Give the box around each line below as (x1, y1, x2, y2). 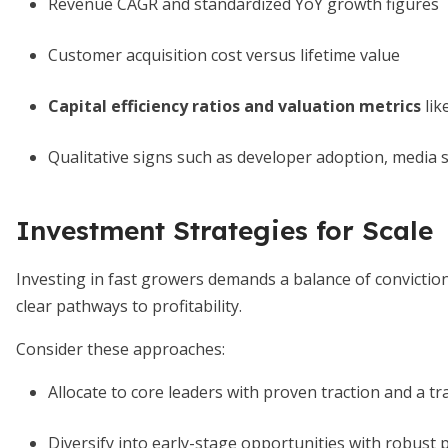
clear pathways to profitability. (16, 295, 242, 317)
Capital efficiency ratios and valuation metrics (48, 95, 421, 117)
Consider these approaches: (16, 338, 225, 360)
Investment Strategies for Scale (16, 214, 433, 247)
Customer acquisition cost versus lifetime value (48, 44, 400, 66)
